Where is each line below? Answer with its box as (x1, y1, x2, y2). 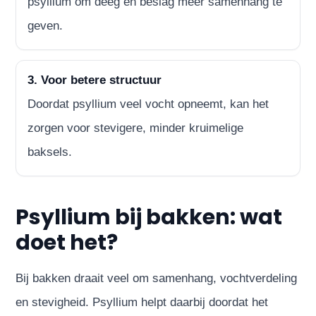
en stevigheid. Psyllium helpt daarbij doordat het (16, 295, 269, 309)
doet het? (16, 227, 119, 257)
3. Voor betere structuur (28, 73, 162, 87)
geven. (28, 18, 63, 32)
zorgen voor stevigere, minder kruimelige (28, 121, 244, 135)
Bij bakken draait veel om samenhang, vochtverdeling (16, 271, 298, 285)
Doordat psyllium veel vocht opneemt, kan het (28, 97, 269, 111)
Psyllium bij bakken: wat (16, 202, 283, 232)
